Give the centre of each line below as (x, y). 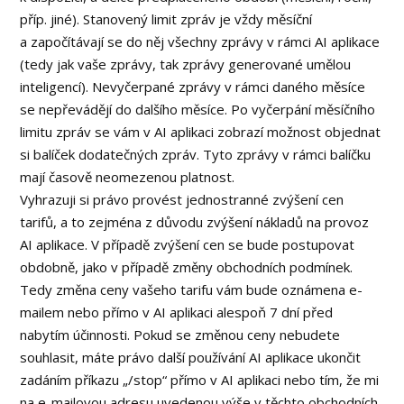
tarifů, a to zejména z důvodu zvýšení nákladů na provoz (195, 222)
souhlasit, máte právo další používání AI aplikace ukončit (191, 357)
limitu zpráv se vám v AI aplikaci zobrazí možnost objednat (201, 132)
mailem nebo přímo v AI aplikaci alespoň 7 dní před (177, 312)
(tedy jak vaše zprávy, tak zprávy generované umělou (186, 64)
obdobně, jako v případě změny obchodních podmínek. (187, 267)
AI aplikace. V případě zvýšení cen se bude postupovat (188, 244)
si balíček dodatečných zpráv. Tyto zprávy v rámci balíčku (196, 154)
